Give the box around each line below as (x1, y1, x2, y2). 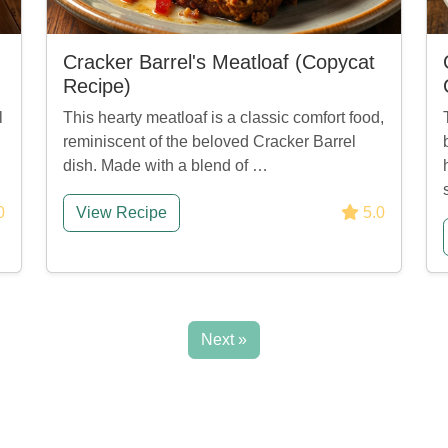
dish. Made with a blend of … (63, 157, 268, 174)
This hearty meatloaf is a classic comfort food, (63, 109, 384, 126)
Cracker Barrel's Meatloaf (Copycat (63, 51, 375, 73)
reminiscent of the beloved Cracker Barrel (63, 133, 356, 150)
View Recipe (76, 204, 167, 221)
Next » (201, 331, 247, 348)
